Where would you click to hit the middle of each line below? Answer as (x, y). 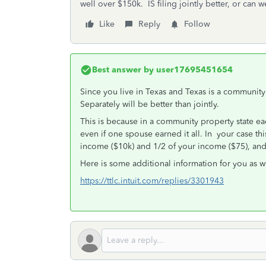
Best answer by (123, 70)
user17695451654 (193, 70)
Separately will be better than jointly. (151, 104)
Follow (197, 24)
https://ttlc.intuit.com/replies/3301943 (152, 181)
